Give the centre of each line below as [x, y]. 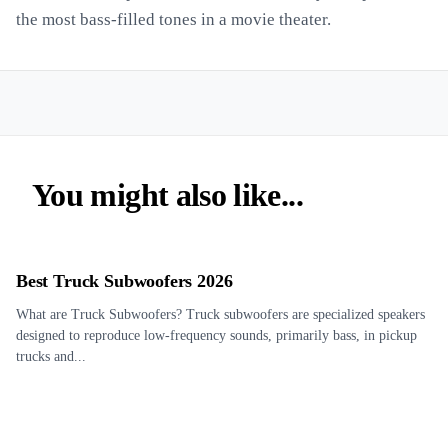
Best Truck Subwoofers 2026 [124, 281]
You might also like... [167, 195]
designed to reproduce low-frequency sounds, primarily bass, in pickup [216, 335]
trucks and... [51, 356]
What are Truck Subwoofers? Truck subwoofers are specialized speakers [220, 314]
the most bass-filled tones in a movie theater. [173, 19]
